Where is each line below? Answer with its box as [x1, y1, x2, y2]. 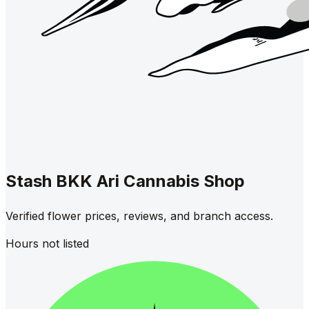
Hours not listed [6, 236, 89, 250]
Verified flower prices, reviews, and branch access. [6, 208, 273, 223]
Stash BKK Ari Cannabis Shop [6, 170, 245, 191]
